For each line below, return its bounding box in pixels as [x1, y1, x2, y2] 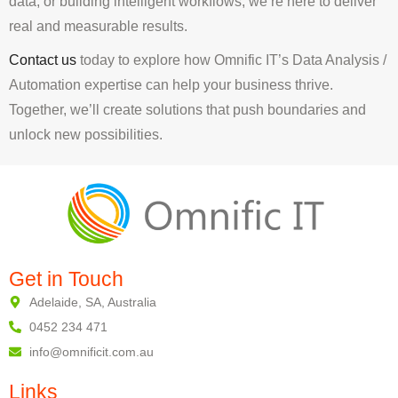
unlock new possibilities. [9, 127, 163, 143]
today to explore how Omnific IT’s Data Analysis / [76, 52, 386, 68]
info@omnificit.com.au [28, 345, 154, 360]
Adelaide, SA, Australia [28, 295, 156, 310]
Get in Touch [9, 267, 123, 291]
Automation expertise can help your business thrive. [9, 77, 333, 93]
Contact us [9, 52, 76, 68]
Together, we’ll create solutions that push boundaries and [9, 102, 366, 118]
